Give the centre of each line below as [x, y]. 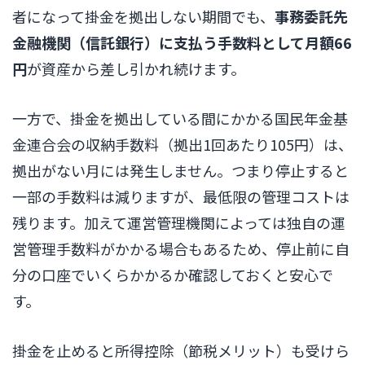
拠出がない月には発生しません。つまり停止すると [180, 171]
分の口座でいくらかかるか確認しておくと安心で [173, 275]
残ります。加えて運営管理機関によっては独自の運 [179, 223]
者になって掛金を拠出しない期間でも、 [143, 17]
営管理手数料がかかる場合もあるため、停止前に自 [181, 249]
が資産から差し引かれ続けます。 [136, 69]
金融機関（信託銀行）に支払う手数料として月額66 [182, 43]
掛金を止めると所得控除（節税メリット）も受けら [181, 350]
